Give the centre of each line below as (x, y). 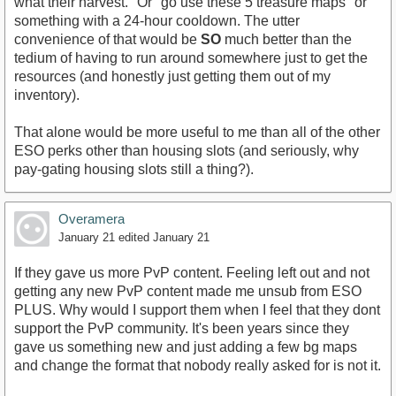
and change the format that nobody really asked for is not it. (198, 366)
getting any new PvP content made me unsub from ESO (188, 292)
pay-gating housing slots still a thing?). (134, 170)
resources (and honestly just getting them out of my (172, 77)
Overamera (91, 219)
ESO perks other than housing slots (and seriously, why (187, 151)
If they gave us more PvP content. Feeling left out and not (192, 273)
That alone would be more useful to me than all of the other (197, 133)
